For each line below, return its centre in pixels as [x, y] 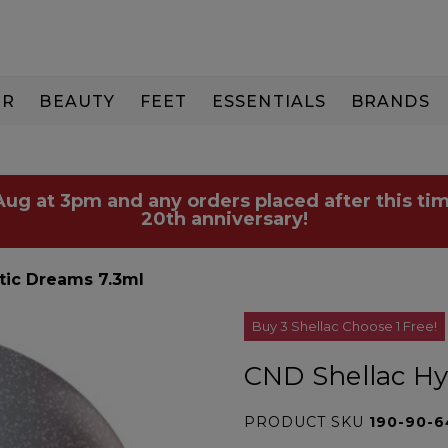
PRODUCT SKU [306, 422]
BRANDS [390, 101]
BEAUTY [77, 101]
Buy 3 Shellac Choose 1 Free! [344, 326]
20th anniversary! [224, 219]
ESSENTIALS [269, 101]
